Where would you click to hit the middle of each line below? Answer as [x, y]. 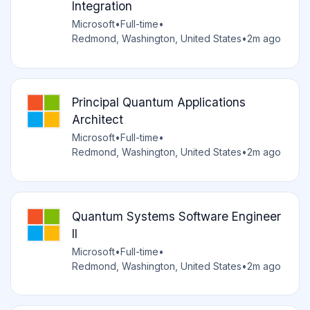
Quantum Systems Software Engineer [176, 216]
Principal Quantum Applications [158, 102]
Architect [97, 120]
